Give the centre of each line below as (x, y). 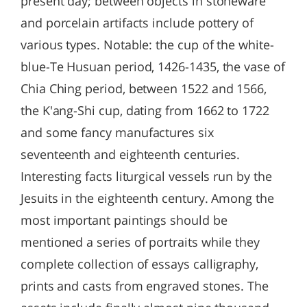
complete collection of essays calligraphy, (139, 264)
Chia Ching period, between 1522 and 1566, (144, 88)
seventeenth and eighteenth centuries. (131, 154)
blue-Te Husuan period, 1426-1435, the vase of (153, 66)
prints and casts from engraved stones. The (145, 286)
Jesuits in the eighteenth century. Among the (147, 198)
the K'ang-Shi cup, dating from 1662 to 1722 (145, 110)
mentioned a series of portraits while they (140, 242)
